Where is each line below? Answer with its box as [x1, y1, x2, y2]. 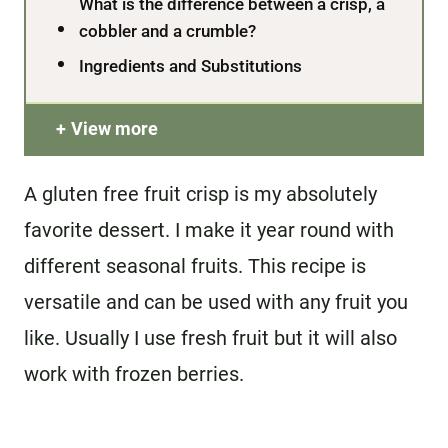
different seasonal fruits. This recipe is [24, 253, 366, 278]
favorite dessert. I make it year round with [24, 217, 394, 242]
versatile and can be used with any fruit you [24, 289, 408, 314]
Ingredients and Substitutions [79, 55, 303, 76]
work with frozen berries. [24, 361, 244, 386]
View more [71, 117, 158, 139]
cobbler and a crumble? [79, 20, 257, 41]
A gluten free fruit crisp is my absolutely [24, 181, 377, 206]
